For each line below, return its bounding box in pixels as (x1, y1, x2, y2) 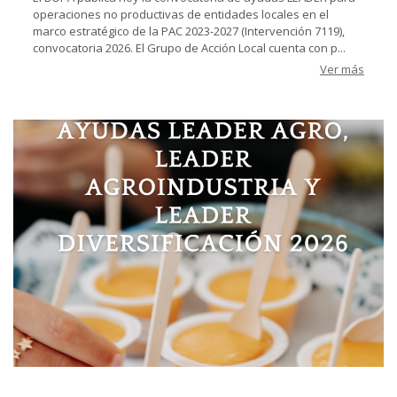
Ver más (320, 60, 364, 77)
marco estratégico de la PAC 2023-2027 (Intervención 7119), (33, 22, 345, 39)
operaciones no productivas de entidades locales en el (33, 5, 329, 22)
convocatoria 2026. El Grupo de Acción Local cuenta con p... (33, 39, 346, 56)
